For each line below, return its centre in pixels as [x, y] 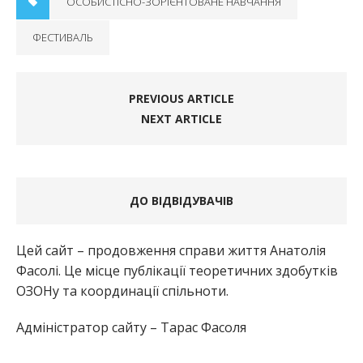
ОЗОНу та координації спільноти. [122, 291]
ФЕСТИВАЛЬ [63, 38]
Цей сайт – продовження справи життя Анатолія [171, 251]
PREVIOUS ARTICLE [181, 99]
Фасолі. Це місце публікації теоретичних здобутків [177, 271]
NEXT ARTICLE [181, 119]
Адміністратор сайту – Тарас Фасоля [131, 328]
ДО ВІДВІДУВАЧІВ [181, 201]
